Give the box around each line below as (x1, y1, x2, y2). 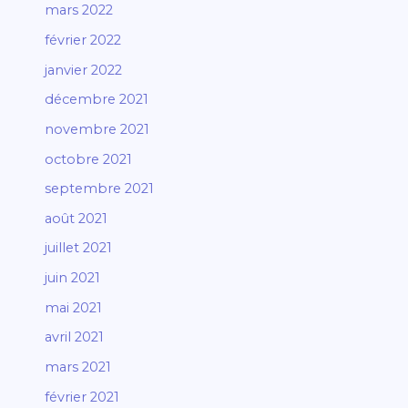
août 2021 (45, 209, 108, 227)
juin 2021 (45, 270, 101, 287)
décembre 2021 (45, 91, 149, 108)
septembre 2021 (45, 180, 155, 198)
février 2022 (45, 31, 122, 48)
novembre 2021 (45, 120, 150, 138)
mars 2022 (45, 2, 114, 19)
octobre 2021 (45, 150, 133, 168)
